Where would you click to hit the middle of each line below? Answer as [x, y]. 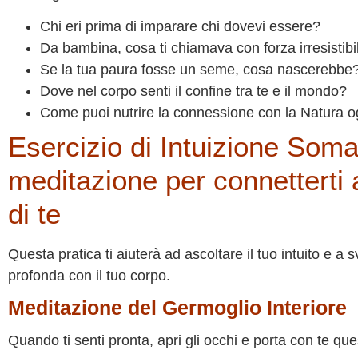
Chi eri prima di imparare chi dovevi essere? [180, 26]
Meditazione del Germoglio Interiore [177, 308]
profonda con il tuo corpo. [89, 276]
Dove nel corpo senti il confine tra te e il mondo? [193, 91]
